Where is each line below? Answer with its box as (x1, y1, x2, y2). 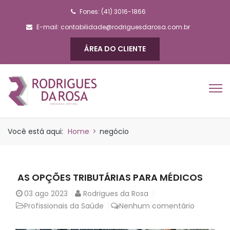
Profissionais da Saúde (24, 200, 104, 211)
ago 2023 (35, 188, 68, 199)
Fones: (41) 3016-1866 (79, 7, 146, 16)
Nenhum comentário (119, 200, 195, 211)
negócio (100, 126, 129, 137)
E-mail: (36, 23, 61, 31)
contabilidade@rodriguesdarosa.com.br (61, 23, 190, 31)
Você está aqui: (8, 126, 63, 137)
